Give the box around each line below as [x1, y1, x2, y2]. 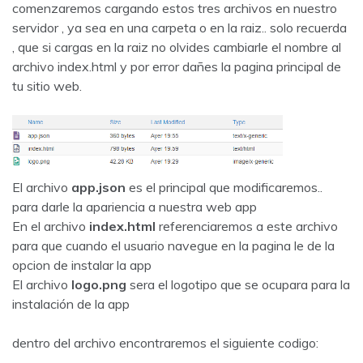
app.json [71, 178, 126, 195]
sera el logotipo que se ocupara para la [130, 275, 350, 293]
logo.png [68, 275, 130, 293]
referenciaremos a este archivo [159, 217, 338, 234]
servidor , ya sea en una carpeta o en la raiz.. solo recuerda [12, 19, 347, 36]
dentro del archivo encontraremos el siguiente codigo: [12, 334, 318, 351]
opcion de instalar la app [12, 256, 152, 273]
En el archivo [12, 217, 89, 234]
